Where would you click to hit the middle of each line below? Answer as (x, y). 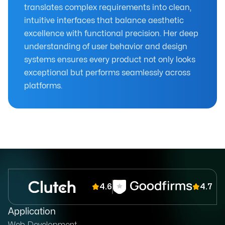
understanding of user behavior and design (106, 47)
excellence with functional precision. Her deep (111, 34)
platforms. (43, 86)
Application (32, 212)
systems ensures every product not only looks (110, 60)
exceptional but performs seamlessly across (107, 73)
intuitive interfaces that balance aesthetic (104, 21)
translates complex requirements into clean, (108, 8)
